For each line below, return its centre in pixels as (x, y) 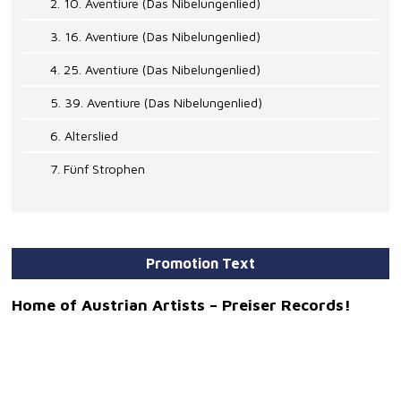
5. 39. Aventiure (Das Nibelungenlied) (157, 103)
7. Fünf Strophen (98, 169)
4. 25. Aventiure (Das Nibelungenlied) (156, 70)
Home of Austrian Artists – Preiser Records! (182, 305)
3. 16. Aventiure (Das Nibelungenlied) (156, 37)
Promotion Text (200, 264)
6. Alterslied (85, 136)
